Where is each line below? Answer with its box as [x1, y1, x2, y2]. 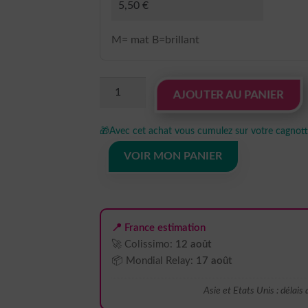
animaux [98, 234, 140, 245]
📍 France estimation [111, 222, 206, 233]
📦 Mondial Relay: [111, 255, 196, 266]
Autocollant [98, 131, 156, 142]
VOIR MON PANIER [124, 151, 223, 162]
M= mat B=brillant [111, 34, 200, 46]
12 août [175, 239, 211, 250]
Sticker [98, 113, 133, 125]
